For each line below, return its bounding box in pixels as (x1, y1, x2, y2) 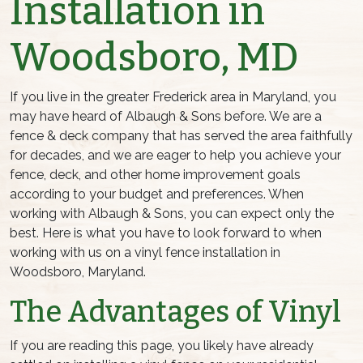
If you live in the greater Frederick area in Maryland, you (10, 89, 336, 105)
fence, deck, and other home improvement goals (10, 167, 301, 183)
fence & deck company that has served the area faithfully (10, 128, 352, 144)
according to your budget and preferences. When (10, 186, 304, 203)
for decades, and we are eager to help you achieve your (10, 147, 341, 164)
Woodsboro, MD (10, 34, 299, 82)
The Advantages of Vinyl (10, 294, 341, 331)
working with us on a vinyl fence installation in (10, 245, 280, 261)
